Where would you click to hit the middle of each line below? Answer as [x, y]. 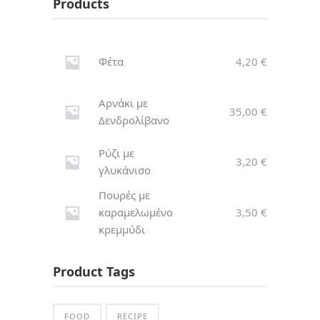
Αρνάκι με [123, 102]
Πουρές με [124, 195]
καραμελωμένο [136, 212]
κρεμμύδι [122, 229]
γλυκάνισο [125, 170]
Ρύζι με [116, 152]
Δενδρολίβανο [134, 120]
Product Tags [94, 271]
